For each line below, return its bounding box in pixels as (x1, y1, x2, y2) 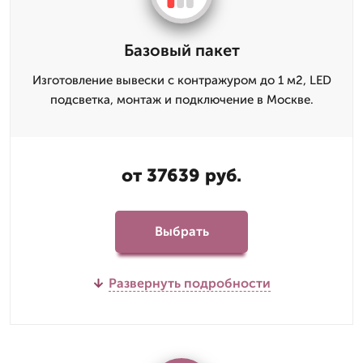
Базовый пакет (123, 40, 240, 60)
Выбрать (154, 224, 209, 240)
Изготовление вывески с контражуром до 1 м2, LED (32, 72, 331, 88)
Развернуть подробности (108, 275, 271, 291)
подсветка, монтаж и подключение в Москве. (49, 92, 314, 107)
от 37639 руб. (122, 164, 241, 186)
